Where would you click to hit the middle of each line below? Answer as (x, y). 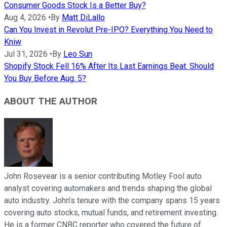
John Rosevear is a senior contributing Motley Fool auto (103, 176)
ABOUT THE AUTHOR (51, 101)
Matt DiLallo (83, 18)
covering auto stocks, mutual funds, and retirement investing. (111, 212)
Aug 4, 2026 (25, 18)
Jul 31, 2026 (26, 54)
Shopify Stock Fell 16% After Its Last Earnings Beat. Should (109, 66)
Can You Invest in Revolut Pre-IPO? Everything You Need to (108, 30)
